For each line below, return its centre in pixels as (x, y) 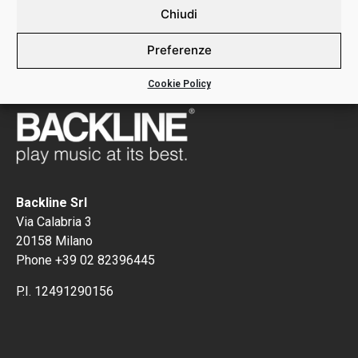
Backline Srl (52, 203)
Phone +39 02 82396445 (86, 261)
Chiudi (179, 14)
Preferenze (179, 50)
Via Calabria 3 (54, 222)
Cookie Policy (179, 84)
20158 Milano (54, 241)
